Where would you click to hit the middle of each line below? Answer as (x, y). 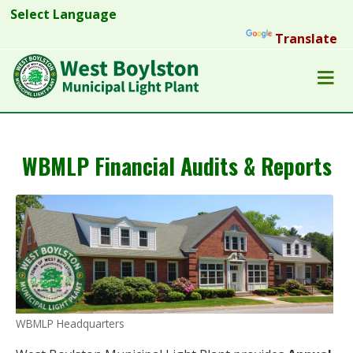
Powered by (206, 39)
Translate (306, 39)
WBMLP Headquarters (70, 324)
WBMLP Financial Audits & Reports (176, 166)
